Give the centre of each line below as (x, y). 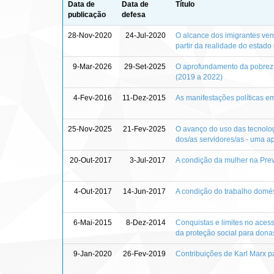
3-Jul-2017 (148, 160)
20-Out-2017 (91, 160)
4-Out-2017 (93, 191)
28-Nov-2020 (90, 35)
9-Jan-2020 (93, 254)
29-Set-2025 (145, 66)
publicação (87, 14)
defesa (134, 14)
